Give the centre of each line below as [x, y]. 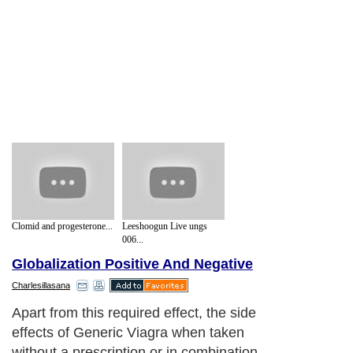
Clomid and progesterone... [62, 226]
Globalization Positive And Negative [132, 264]
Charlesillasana [41, 286]
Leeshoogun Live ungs [165, 226]
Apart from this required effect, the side [134, 313]
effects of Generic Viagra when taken [128, 333]
